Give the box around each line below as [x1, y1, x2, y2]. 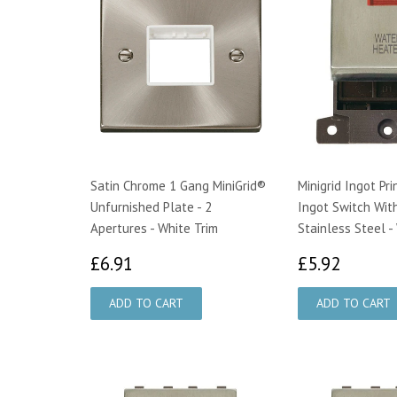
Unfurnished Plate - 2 [90, 198, 212, 215]
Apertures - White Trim [90, 219, 218, 237]
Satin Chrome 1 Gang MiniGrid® [90, 176, 266, 194]
